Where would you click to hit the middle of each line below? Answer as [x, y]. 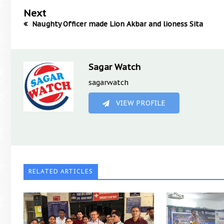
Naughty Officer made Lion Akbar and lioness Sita [116, 24]
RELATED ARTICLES [61, 171]
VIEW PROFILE [140, 103]
